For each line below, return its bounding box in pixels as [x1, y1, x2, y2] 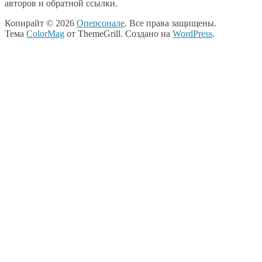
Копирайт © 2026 [5, 18, 77, 29]
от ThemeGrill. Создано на [64, 29, 173, 39]
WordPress [173, 29, 212, 39]
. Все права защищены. [125, 18, 216, 29]
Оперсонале [77, 18, 125, 29]
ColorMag [26, 29, 64, 39]
